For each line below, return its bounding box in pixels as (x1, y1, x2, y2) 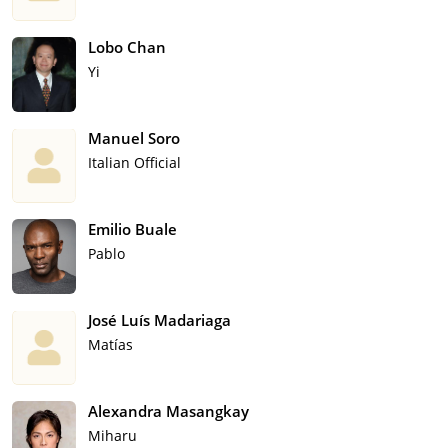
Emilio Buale (88, 218, 177, 239)
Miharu (88, 425, 137, 445)
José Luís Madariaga (88, 309, 231, 330)
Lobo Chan (88, 36, 166, 57)
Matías (88, 334, 133, 354)
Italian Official (88, 152, 181, 172)
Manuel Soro (88, 127, 180, 148)
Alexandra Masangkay (88, 400, 249, 421)
